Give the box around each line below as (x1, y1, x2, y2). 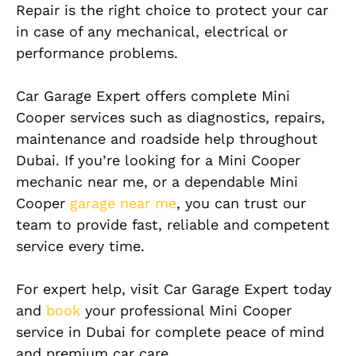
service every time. (16, 238, 145, 255)
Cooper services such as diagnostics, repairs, (16, 109, 325, 126)
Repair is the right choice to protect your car (16, 2, 328, 19)
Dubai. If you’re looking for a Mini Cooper (16, 152, 300, 169)
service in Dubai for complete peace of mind (16, 323, 324, 341)
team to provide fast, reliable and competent (16, 216, 330, 234)
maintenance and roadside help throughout (16, 130, 318, 148)
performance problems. (16, 44, 178, 62)
